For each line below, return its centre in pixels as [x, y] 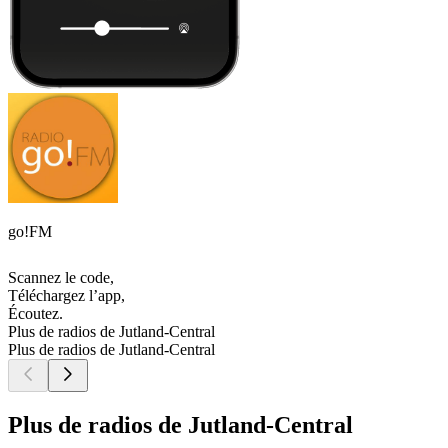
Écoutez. [35, 314]
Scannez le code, [61, 278]
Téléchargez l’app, [66, 296]
